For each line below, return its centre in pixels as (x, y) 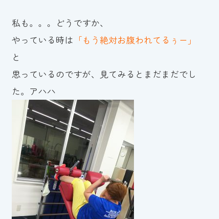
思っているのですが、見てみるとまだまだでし (104, 74)
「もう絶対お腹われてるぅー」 (135, 40)
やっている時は (42, 40)
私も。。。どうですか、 (60, 23)
